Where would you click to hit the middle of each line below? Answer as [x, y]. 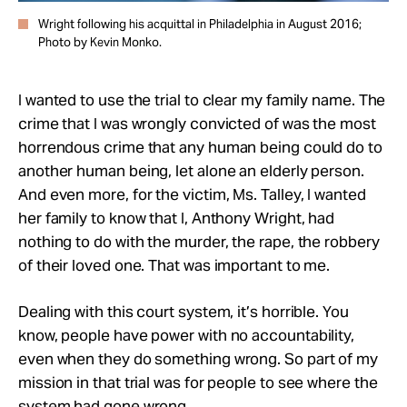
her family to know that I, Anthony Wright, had [177, 218]
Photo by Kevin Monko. [100, 42]
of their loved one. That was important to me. [174, 265]
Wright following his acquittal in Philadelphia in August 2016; [200, 24]
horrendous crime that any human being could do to [200, 147]
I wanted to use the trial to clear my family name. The [202, 99]
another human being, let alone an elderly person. [191, 170]
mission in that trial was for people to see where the [198, 382]
